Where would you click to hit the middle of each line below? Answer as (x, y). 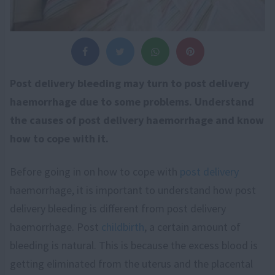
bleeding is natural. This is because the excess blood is (134, 245)
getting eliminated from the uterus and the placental (131, 263)
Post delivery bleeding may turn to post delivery (130, 83)
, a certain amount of (192, 227)
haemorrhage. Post (56, 227)
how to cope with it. (59, 138)
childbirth (123, 227)
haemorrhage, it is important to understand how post (133, 190)
